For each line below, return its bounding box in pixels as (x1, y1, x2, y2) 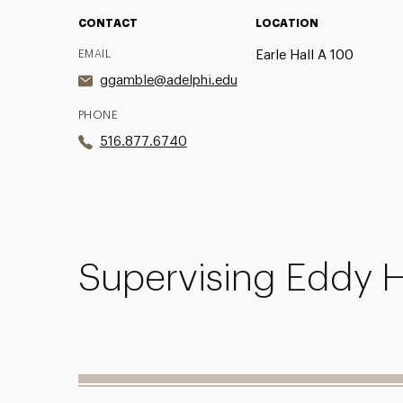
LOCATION (255, 17, 318, 29)
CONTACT (77, 17, 138, 29)
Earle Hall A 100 (255, 48, 354, 62)
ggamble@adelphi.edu (99, 73, 237, 87)
